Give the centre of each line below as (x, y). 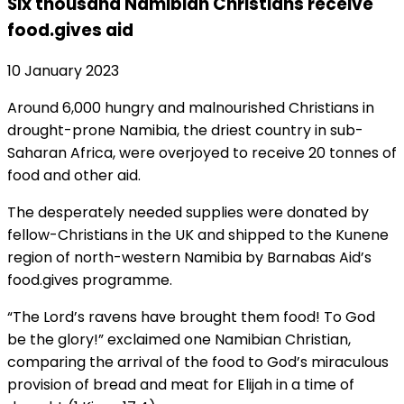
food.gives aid (70, 30)
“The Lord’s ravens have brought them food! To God (191, 317)
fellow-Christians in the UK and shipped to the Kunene (198, 235)
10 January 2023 (63, 71)
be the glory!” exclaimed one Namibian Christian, (179, 340)
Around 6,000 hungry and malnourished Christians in (191, 108)
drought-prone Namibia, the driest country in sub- (185, 131)
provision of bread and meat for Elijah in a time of (181, 385)
